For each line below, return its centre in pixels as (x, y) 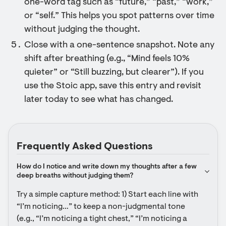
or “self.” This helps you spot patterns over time (119, 16)
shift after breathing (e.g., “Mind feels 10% (107, 59)
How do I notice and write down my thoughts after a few (107, 167)
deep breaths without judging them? (75, 176)
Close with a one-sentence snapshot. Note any (119, 45)
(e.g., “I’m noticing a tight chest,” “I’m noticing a (102, 219)
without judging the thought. (82, 30)
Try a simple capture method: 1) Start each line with (107, 195)
